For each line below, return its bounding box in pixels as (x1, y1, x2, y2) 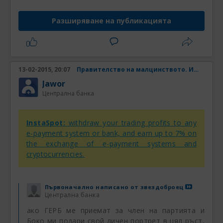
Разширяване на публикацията (52, 16, 171, 26)
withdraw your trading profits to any (65, 118, 197, 128)
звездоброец (140, 183, 184, 191)
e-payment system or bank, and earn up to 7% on (26, 128, 197, 138)
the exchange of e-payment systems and (26, 139, 197, 149)
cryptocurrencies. (26, 149, 85, 159)
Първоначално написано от (45, 183, 141, 191)
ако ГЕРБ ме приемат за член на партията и (27, 206, 205, 216)
